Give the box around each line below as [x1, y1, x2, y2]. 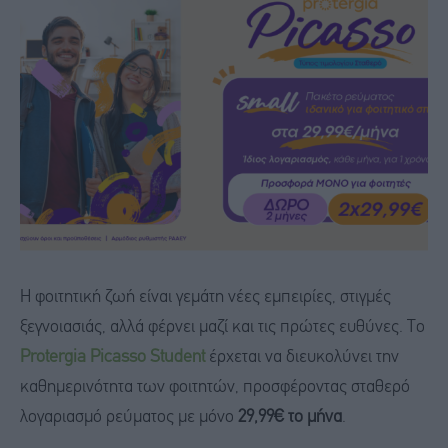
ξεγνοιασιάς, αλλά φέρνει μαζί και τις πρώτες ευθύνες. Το [20, 318, 425, 336]
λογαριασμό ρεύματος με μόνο [20, 408, 238, 426]
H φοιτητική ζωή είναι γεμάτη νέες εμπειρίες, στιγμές [20, 288, 391, 306]
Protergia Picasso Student [20, 348, 205, 366]
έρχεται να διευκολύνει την [205, 348, 399, 366]
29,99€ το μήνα [238, 408, 342, 426]
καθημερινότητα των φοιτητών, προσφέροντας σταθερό [20, 378, 410, 396]
